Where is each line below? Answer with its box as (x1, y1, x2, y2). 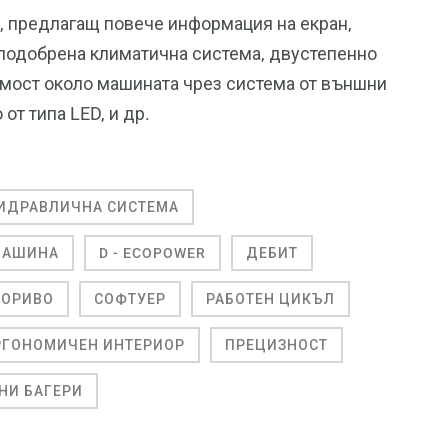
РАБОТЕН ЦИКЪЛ (206, 291, 335, 308)
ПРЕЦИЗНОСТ (225, 337, 328, 354)
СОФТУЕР (94, 291, 166, 308)
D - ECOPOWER (99, 245, 206, 262)
